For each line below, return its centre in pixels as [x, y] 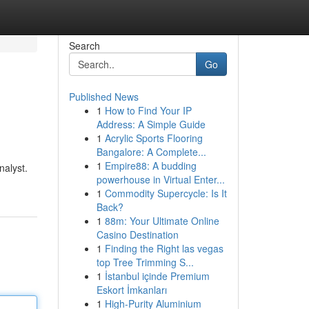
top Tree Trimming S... [145, 262]
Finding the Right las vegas [164, 248]
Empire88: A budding [150, 166]
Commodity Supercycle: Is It [166, 193]
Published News [103, 97]
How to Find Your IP [148, 110]
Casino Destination [137, 235]
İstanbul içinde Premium [157, 276]
